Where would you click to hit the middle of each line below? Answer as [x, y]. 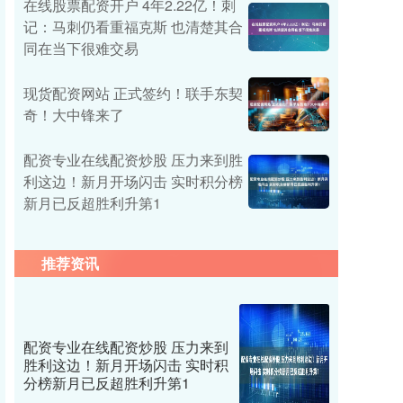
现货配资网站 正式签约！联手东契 [133, 93]
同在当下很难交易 [81, 48]
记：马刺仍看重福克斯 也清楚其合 [133, 27]
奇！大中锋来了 [74, 115]
